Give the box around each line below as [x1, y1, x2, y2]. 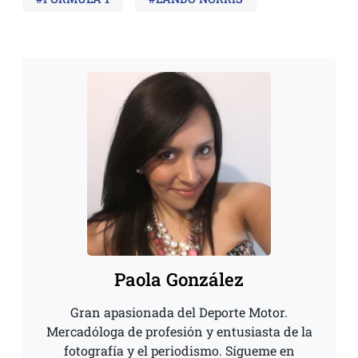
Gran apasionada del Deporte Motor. [70, 304, 288, 321]
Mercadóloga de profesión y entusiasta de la [46, 323, 312, 340]
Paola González [114, 268, 244, 292]
